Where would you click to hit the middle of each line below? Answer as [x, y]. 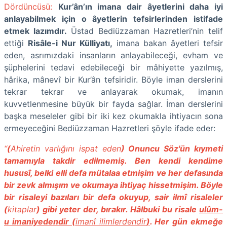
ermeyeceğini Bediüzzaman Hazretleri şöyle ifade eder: [110, 128]
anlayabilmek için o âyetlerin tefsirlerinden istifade [113, 18]
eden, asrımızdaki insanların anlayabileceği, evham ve [113, 55]
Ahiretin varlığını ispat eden [66, 148]
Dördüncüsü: [28, 6]
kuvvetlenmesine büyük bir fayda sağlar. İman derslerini [113, 104]
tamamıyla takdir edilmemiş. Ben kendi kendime [113, 160]
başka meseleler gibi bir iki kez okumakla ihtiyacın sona [113, 116]
